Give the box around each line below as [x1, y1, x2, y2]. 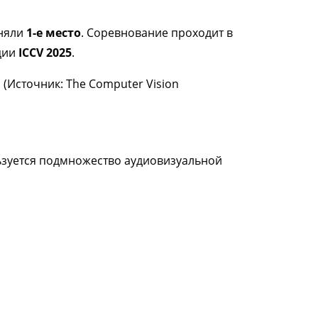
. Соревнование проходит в [81, 25, 233, 40]
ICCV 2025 [18, 45, 72, 60]
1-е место [26, 25, 81, 40]
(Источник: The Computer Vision [4, 76, 179, 92]
